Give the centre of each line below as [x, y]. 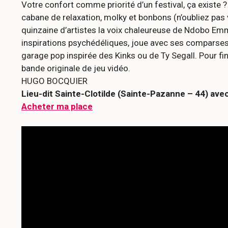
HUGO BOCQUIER [54, 81]
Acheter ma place [57, 107]
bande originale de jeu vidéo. [76, 68]
